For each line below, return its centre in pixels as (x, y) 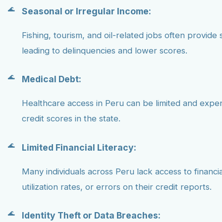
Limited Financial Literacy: (79, 147)
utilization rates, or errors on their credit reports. (117, 187)
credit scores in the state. (71, 119)
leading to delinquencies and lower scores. (105, 50)
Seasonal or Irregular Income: (86, 11)
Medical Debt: (52, 79)
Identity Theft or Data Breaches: (91, 216)
